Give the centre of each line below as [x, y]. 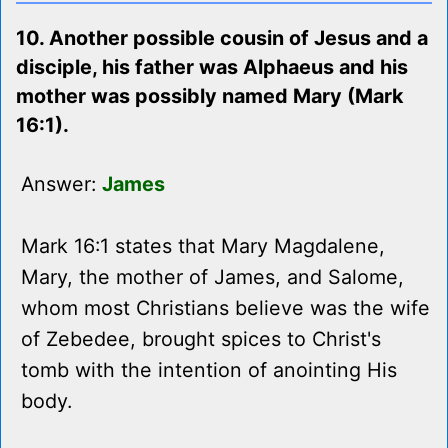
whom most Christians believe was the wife [225, 308]
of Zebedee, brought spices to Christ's [201, 339]
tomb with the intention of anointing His [209, 370]
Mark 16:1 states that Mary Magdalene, [203, 246]
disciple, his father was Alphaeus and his [212, 67]
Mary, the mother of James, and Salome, [212, 277]
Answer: [61, 184]
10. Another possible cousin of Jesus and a [222, 38]
